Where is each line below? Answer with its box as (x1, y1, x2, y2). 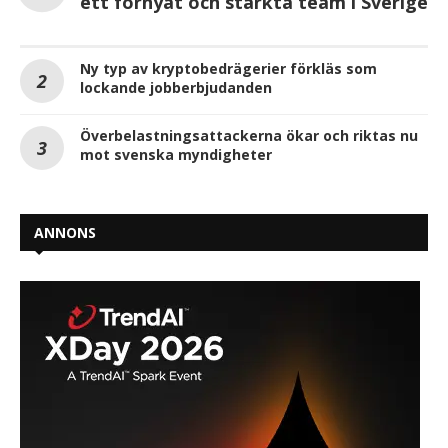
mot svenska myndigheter (80, 145, 272, 165)
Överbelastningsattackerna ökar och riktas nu (80, 126, 418, 146)
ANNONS (34, 223, 96, 243)
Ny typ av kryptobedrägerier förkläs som (80, 59, 377, 79)
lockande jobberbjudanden (80, 78, 272, 98)
